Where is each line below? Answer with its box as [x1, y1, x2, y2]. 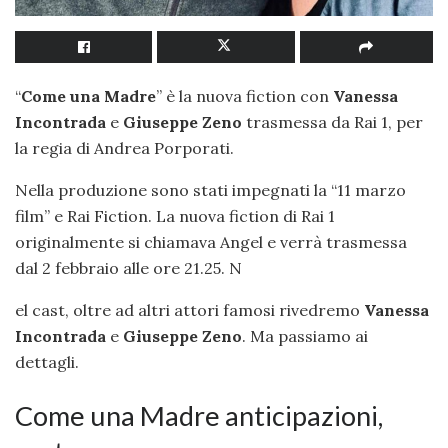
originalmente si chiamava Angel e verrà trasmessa [15, 232, 407, 253]
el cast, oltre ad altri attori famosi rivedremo [15, 300, 364, 321]
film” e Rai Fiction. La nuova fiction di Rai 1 [15, 206, 335, 227]
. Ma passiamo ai [242, 326, 368, 347]
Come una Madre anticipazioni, [15, 398, 383, 432]
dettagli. [15, 352, 79, 373]
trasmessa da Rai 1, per [242, 112, 423, 133]
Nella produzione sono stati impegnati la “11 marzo [15, 180, 406, 201]
